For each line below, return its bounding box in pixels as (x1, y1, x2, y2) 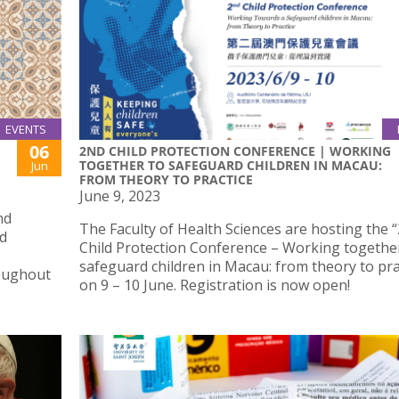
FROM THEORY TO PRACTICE (79, 171, 253, 189)
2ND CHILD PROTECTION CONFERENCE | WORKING (79, 142, 391, 160)
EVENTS (5, 121, 46, 138)
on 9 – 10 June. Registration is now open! (79, 275, 350, 296)
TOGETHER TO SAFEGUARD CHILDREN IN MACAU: (79, 157, 382, 175)
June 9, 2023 (79, 186, 160, 207)
